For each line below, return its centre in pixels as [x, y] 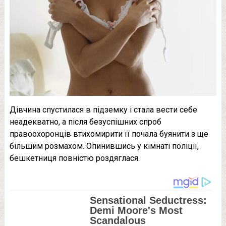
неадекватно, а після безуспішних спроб [85, 122]
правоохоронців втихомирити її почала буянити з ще [109, 134]
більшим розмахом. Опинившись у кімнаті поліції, [104, 146]
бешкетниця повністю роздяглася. [74, 158]
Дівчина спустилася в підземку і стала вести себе [103, 110]
